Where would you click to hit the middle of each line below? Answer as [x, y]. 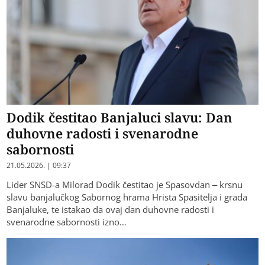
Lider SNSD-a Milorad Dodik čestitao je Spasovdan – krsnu [125, 184]
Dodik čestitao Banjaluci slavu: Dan [120, 117]
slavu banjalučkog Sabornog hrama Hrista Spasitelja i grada [127, 197]
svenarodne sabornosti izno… [67, 222]
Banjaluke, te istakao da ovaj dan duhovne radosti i [111, 209]
